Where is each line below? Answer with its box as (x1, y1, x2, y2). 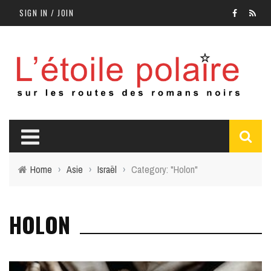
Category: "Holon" (131, 163, 198, 177)
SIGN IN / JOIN (19, 7, 74, 19)
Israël (97, 163, 117, 177)
